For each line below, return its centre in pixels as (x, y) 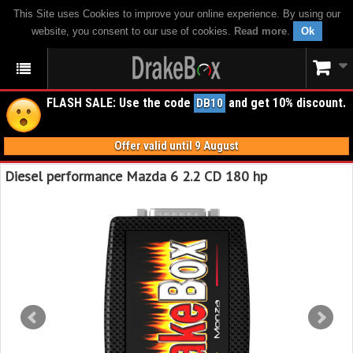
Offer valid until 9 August (176, 146)
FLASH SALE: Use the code (120, 103)
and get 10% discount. (286, 103)
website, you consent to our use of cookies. (132, 31)
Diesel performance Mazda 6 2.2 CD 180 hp (136, 176)
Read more (260, 31)
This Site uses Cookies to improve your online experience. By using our (176, 14)
